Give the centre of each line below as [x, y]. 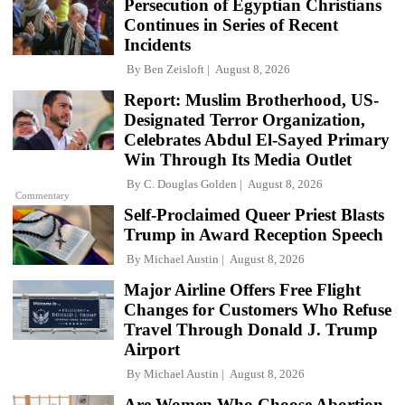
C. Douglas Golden [190, 184]
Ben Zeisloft [174, 70]
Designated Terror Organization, [245, 120]
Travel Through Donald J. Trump [251, 330]
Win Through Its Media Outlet [238, 160]
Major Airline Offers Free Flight [242, 290]
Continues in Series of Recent [231, 25]
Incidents [157, 45]
